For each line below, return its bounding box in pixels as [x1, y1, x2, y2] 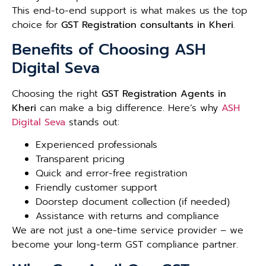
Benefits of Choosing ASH [12, 38, 205, 62]
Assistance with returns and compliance [36, 209, 219, 224]
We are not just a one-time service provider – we [12, 223, 243, 238]
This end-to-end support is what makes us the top [12, 3, 248, 18]
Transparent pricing [36, 152, 125, 167]
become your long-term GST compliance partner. [12, 237, 238, 252]
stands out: [65, 115, 119, 130]
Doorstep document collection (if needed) [36, 195, 230, 210]
